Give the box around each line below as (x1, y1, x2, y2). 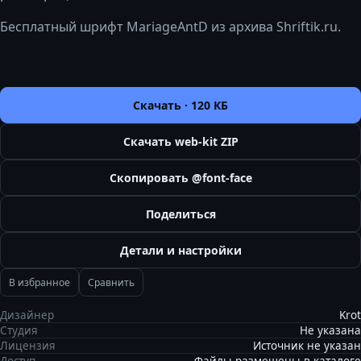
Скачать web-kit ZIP (122, 134, 239, 149)
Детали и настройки (119, 243, 242, 258)
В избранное (9, 276, 70, 289)
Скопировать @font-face (109, 170, 252, 185)
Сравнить (88, 276, 135, 289)
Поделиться (145, 206, 216, 222)
